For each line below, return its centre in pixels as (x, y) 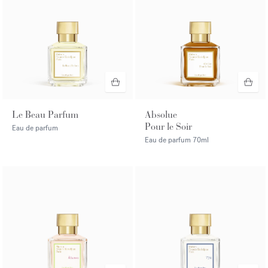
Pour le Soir (168, 127)
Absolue (161, 115)
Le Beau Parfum (45, 115)
